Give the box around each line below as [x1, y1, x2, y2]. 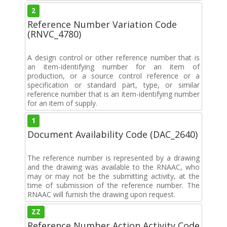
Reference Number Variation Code [27, 18, 177, 30]
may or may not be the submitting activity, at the [27, 171, 200, 181]
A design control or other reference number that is [27, 52, 200, 62]
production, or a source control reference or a [27, 70, 200, 81]
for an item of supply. [27, 98, 97, 108]
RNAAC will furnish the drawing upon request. [27, 189, 175, 199]
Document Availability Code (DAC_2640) [27, 128, 198, 140]
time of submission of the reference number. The [27, 180, 200, 190]
